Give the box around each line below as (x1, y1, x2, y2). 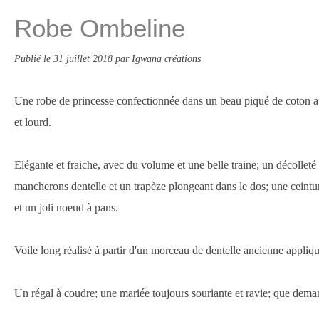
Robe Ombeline (14, 14, 185, 42)
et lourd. (14, 116, 51, 128)
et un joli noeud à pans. (14, 202, 118, 214)
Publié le (14, 53, 53, 64)
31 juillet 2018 (53, 53, 115, 64)
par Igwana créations (115, 53, 201, 64)
